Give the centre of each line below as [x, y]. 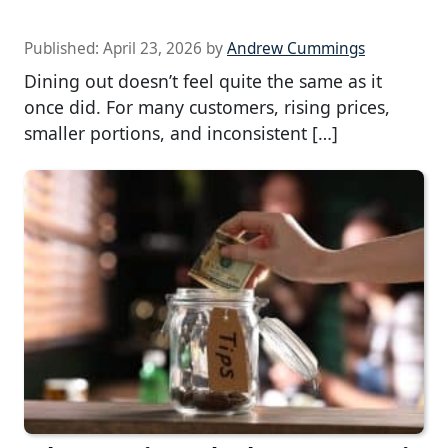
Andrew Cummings [296, 49]
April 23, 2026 [152, 49]
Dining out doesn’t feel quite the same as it [203, 81]
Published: [63, 49]
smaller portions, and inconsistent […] [181, 133]
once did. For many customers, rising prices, [207, 107]
